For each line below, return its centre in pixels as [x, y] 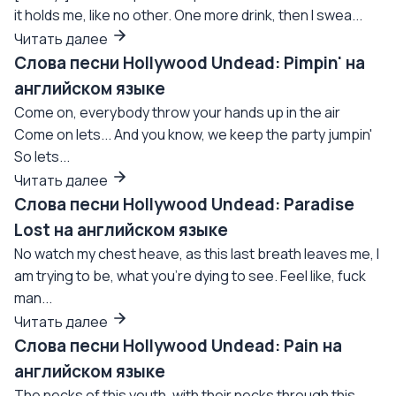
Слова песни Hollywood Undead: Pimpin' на [190, 63]
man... [33, 298]
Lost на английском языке [121, 230]
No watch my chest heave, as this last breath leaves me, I [197, 254]
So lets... [42, 156]
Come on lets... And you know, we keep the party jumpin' [193, 134]
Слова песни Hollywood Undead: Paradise [184, 204]
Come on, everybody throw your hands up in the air [177, 112]
